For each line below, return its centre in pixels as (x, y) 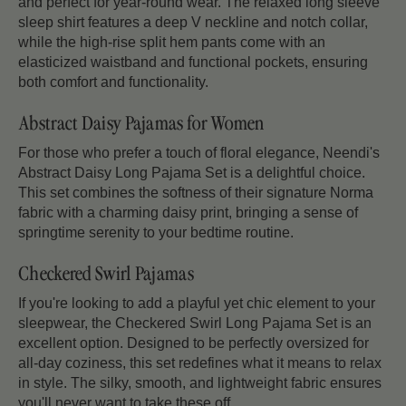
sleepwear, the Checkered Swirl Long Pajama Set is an (195, 324)
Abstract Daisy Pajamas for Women (141, 125)
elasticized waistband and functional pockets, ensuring (193, 63)
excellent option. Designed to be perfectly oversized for (193, 343)
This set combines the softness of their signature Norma (196, 193)
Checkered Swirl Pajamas (106, 275)
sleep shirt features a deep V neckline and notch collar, (193, 23)
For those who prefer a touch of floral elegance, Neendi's (199, 153)
